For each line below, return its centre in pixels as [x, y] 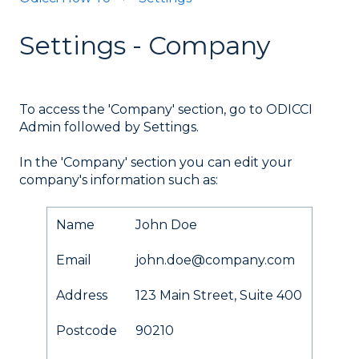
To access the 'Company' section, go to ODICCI [166, 109]
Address [82, 296]
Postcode [87, 331]
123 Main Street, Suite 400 [219, 296]
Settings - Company [145, 45]
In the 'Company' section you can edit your [156, 163]
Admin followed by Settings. [111, 127]
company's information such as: [119, 180]
